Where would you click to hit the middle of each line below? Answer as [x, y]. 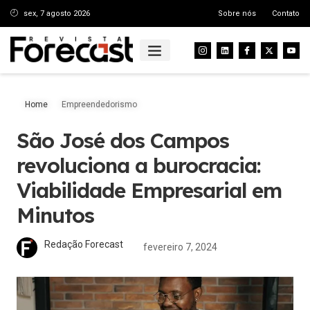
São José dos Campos [123, 140]
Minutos [55, 215]
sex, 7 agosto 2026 [56, 13]
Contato [285, 13]
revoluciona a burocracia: [139, 165]
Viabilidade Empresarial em [149, 190]
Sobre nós [237, 13]
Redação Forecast [84, 245]
